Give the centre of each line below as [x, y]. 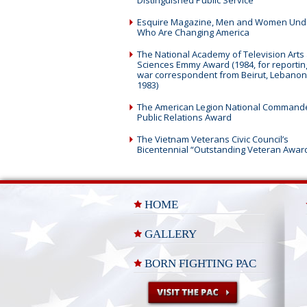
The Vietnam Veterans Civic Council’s [213, 139]
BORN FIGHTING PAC [200, 263]
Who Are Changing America [193, 32]
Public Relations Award [184, 117]
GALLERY [171, 234]
